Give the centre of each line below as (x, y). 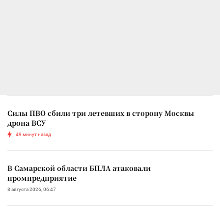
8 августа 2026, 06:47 (32, 189)
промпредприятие (42, 178)
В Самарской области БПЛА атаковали (79, 168)
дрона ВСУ (27, 123)
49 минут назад (33, 134)
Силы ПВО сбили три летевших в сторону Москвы (101, 113)
